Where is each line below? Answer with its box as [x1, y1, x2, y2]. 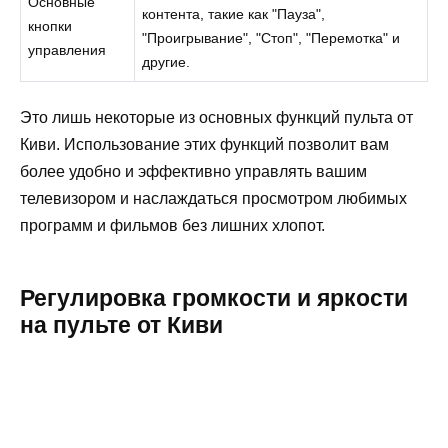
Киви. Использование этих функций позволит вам [20, 135, 389, 153]
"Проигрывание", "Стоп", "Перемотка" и [142, 30, 401, 47]
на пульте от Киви [20, 311, 223, 338]
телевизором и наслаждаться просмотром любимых [20, 189, 407, 207]
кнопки [28, 18, 73, 35]
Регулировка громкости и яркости [20, 284, 408, 311]
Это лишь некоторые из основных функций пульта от [20, 108, 413, 126]
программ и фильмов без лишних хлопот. [20, 216, 325, 234]
